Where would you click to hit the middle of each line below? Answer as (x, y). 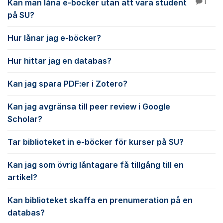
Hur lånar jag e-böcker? (54, 38)
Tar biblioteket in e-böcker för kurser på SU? (96, 142)
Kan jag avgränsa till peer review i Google (89, 107)
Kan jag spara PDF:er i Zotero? (67, 84)
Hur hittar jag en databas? (59, 61)
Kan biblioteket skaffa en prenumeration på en (100, 200)
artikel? (22, 177)
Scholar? (25, 119)
